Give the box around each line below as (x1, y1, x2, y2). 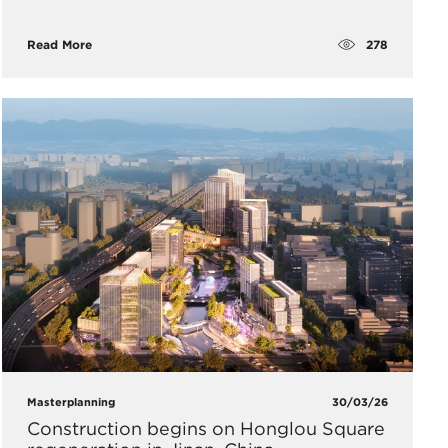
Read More (26, 37, 92, 53)
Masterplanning (26, 394, 115, 409)
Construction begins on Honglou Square (26, 417, 385, 439)
